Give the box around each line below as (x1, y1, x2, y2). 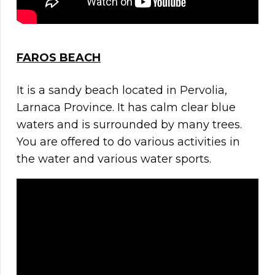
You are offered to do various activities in (17, 135, 240, 149)
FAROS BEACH (17, 51, 101, 65)
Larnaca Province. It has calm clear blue (17, 101, 236, 115)
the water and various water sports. (17, 152, 211, 166)
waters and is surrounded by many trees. (17, 118, 242, 132)
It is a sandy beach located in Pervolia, (17, 83, 227, 98)
